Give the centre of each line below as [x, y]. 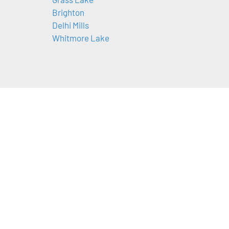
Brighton [68, 13]
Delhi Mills [70, 25]
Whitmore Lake [81, 38]
